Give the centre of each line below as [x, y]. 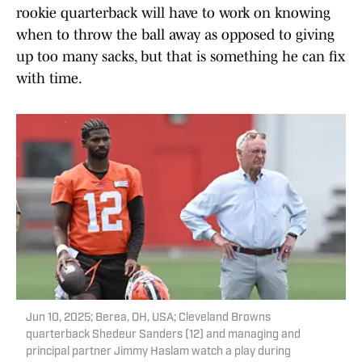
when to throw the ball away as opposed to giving [175, 35]
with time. [49, 79]
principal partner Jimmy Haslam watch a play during [158, 352]
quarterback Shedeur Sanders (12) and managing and [163, 335]
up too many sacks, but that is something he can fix [181, 57]
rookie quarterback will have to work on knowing [173, 13]
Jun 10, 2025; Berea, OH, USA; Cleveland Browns [148, 318]
